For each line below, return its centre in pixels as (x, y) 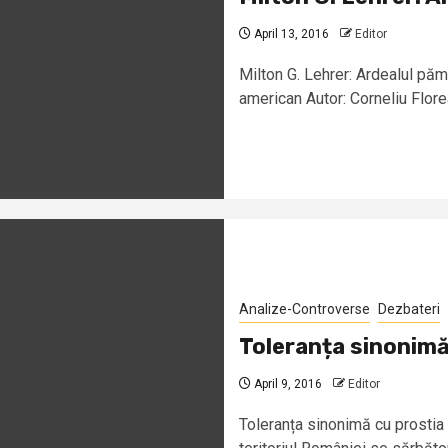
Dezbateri (409, 308)
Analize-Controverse (304, 308)
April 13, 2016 (290, 33)
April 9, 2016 (286, 383)
